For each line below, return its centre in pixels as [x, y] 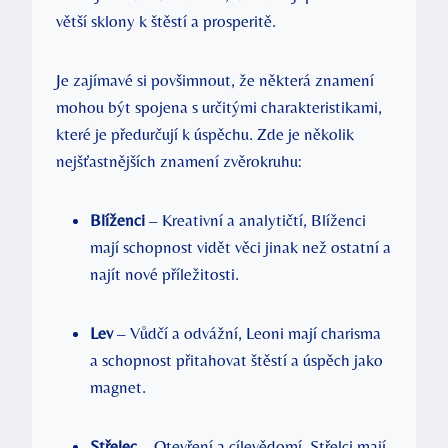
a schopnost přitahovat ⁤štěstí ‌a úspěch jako [236, 359]
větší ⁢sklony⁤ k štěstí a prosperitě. [166, 20]
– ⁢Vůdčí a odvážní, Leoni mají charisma [247, 332]
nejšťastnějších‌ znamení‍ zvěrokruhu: [179, 160]
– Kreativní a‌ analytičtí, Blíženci [255, 219]
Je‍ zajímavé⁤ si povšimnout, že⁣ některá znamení [215, 79]
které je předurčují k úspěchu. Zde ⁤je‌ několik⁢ [205, 133]
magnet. [118, 386]
